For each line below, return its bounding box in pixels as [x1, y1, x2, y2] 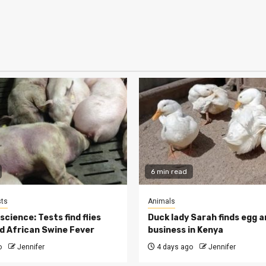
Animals [148, 197, 175, 206]
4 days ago [155, 243, 193, 252]
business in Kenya [148, 225, 223, 236]
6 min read [151, 167, 187, 176]
